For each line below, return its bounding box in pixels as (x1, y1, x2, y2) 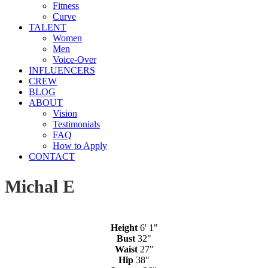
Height (110, 223, 138, 233)
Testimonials (53, 118, 100, 129)
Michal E (5, 176, 75, 197)
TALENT (29, 22, 66, 32)
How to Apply (53, 140, 107, 151)
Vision (53, 108, 77, 118)
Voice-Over (53, 54, 96, 65)
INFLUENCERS (29, 65, 95, 75)
